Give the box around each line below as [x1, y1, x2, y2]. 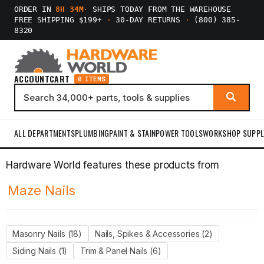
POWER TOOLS [156, 127, 203, 139]
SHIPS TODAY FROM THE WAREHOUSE [88, 5, 232, 14]
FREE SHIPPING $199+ [14, 15, 107, 24]
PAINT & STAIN [109, 127, 156, 139]
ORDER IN [14, 5, 56, 14]
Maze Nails [8, 183, 76, 198]
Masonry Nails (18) [12, 229, 82, 239]
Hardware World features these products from [6, 159, 219, 171]
